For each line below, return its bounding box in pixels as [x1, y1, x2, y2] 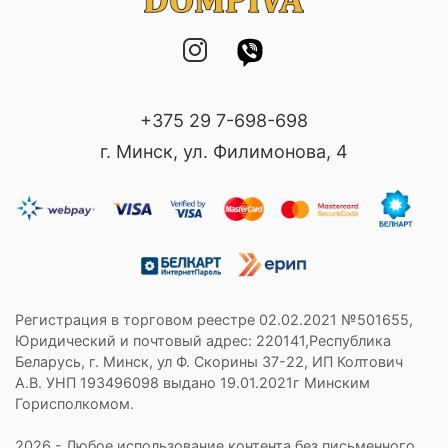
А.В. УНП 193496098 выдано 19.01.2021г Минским [15, 373, 370, 391]
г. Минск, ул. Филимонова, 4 [100, 140, 348, 162]
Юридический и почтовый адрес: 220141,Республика [15, 331, 391, 349]
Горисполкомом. [15, 394, 134, 412]
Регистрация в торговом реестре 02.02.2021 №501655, [15, 310, 413, 328]
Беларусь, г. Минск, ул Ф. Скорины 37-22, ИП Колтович [15, 352, 403, 370]
